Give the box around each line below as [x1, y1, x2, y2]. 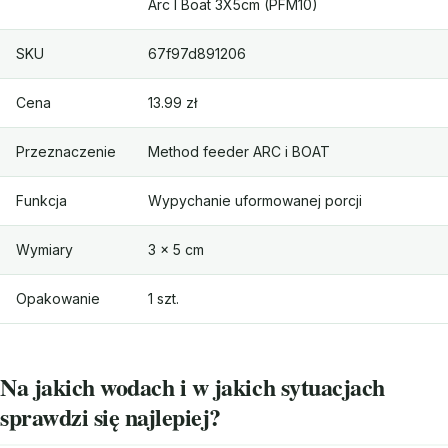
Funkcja [16, 192, 67, 210]
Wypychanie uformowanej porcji [148, 192, 362, 210]
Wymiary [16, 241, 73, 259]
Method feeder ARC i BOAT [148, 143, 330, 161]
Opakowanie [16, 290, 100, 308]
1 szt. [148, 290, 179, 308]
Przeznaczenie [16, 143, 116, 161]
